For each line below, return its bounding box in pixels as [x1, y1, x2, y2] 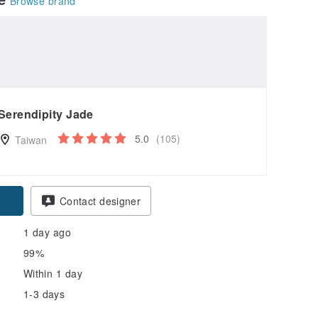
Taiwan [11, 132, 47, 147]
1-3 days [23, 286, 65, 301]
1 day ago [23, 224, 71, 239]
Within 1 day [23, 265, 82, 280]
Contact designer [60, 193, 141, 208]
